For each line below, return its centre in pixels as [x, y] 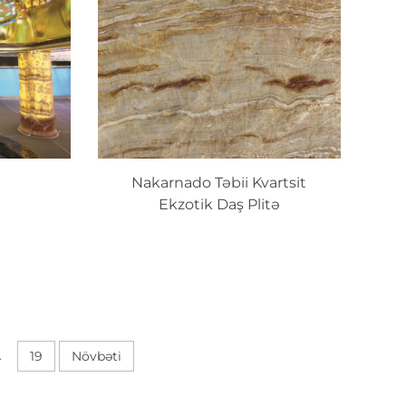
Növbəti [97, 356]
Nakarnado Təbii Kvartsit [219, 183]
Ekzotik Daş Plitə [219, 205]
